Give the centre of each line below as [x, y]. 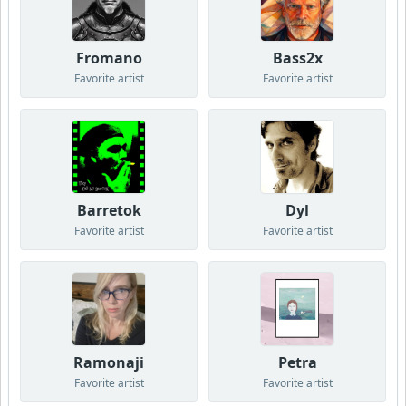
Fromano [109, 58]
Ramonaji [109, 362]
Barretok [109, 210]
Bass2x [297, 58]
